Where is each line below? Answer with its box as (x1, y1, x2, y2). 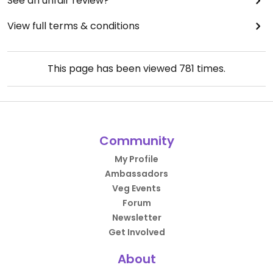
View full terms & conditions (7, 19, 140, 33)
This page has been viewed (48, 62, 179, 76)
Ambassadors (105, 168, 168, 180)
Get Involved (108, 226, 165, 238)
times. (194, 62, 225, 76)
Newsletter (112, 211, 161, 224)
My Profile (115, 153, 158, 165)
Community (99, 132, 174, 149)
